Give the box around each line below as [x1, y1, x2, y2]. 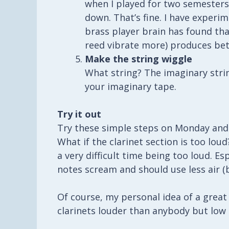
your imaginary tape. [85, 80, 176, 93]
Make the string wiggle [85, 52, 192, 65]
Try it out [57, 107, 101, 120]
